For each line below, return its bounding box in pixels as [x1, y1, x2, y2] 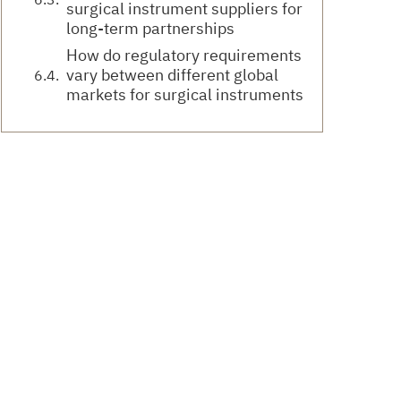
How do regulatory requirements [66, 45, 302, 66]
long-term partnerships [66, 18, 235, 39]
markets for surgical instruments [66, 84, 303, 106]
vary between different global [66, 64, 278, 86]
